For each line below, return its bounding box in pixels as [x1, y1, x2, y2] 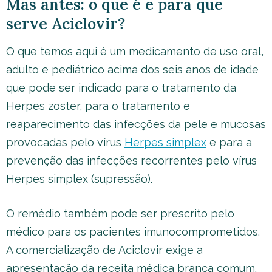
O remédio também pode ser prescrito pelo [6, 207, 234, 220]
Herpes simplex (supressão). [6, 172, 152, 185]
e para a [206, 136, 252, 149]
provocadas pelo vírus [6, 136, 124, 149]
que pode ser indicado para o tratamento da [6, 81, 236, 94]
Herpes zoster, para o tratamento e [6, 100, 190, 112]
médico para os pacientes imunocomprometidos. [6, 225, 260, 238]
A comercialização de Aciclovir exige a [6, 243, 203, 256]
